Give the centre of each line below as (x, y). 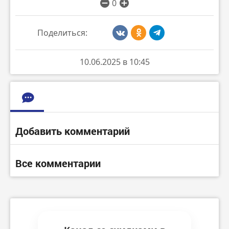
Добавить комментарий (73, 131)
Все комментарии (58, 163)
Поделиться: (62, 32)
